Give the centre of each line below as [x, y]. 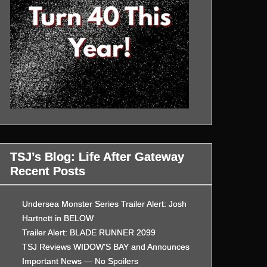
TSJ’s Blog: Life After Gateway [97, 156]
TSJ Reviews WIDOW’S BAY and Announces [106, 246]
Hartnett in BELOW [58, 218]
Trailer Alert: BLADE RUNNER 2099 [89, 232]
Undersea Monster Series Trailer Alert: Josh [105, 204]
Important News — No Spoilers [80, 261]
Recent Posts [48, 171]
